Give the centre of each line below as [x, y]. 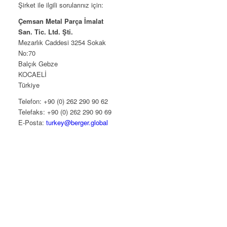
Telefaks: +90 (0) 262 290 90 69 [65, 112]
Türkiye [29, 85]
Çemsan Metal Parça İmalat [61, 21]
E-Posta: [32, 123]
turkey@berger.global [77, 123]
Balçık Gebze [38, 64]
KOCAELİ [33, 74]
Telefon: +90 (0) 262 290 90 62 [63, 101]
